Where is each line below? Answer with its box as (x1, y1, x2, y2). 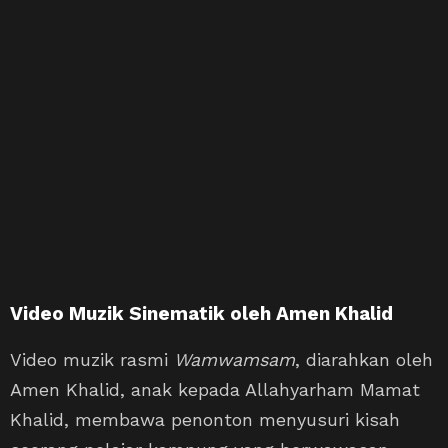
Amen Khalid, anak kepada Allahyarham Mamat (10, 378, 420, 400)
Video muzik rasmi (10, 348, 174, 370)
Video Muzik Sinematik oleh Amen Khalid (10, 301, 393, 325)
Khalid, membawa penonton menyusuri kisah (10, 408, 400, 430)
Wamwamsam (174, 348, 295, 370)
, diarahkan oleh (295, 348, 433, 370)
